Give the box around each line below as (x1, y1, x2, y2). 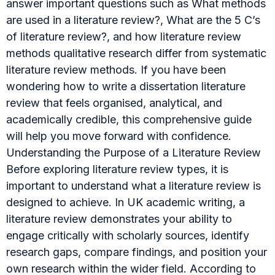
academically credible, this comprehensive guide (6, 112, 252, 126)
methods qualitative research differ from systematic (6, 46, 266, 60)
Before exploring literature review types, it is (6, 162, 228, 176)
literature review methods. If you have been (6, 63, 226, 76)
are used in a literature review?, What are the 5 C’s (6, 13, 260, 26)
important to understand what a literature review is (6, 179, 261, 192)
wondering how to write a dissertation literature (6, 79, 246, 93)
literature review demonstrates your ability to (6, 212, 232, 225)
